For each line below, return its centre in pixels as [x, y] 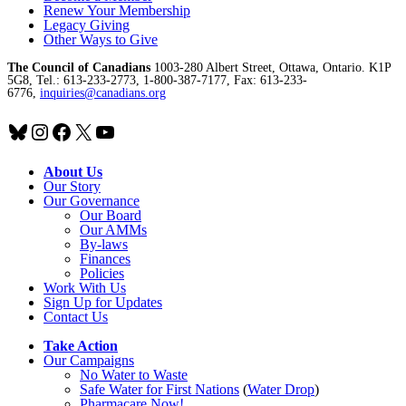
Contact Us [76, 316]
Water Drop [281, 389]
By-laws [104, 244]
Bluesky [42, 131]
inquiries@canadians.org [103, 92]
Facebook [92, 131]
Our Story [72, 186]
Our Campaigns [89, 360]
